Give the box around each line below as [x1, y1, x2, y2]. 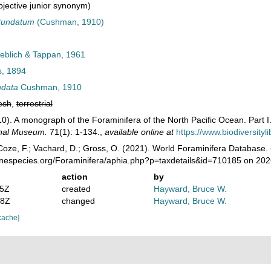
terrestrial [16, 99, 53, 108]
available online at [104, 127, 174, 137]
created [61, 184, 91, 194]
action [61, 172, 88, 181]
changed [61, 196, 95, 206]
